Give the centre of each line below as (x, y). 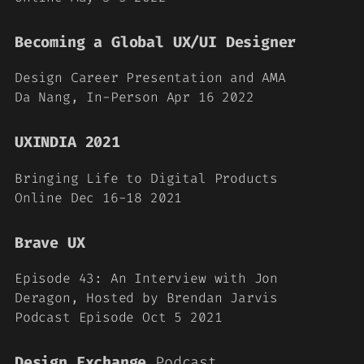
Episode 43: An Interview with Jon (147, 278)
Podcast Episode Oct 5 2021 (119, 317)
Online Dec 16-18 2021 (99, 197)
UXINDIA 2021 (67, 142)
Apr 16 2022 (206, 97)
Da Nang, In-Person (87, 97)
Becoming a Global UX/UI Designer (156, 42)
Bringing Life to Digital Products (147, 178)
